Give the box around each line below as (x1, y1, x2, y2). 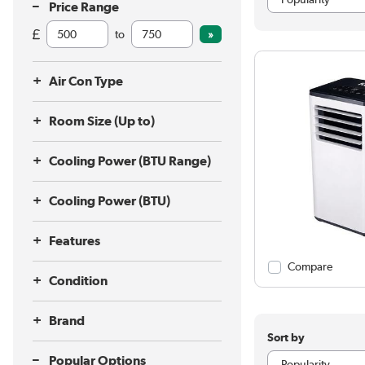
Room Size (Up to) (49, 113, 155, 129)
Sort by (266, 331, 305, 345)
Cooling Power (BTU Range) (49, 153, 211, 169)
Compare (287, 260, 332, 274)
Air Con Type (49, 73, 123, 89)
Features (49, 233, 100, 248)
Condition (49, 273, 108, 288)
